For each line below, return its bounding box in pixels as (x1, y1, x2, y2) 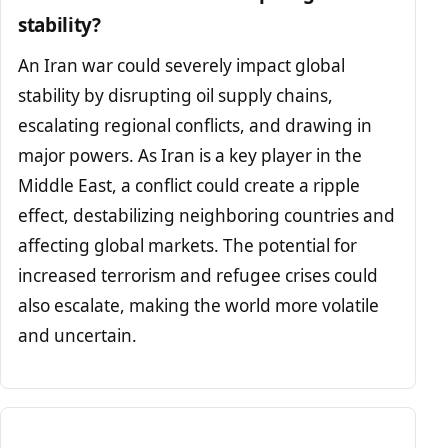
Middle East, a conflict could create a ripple (18, 174, 361, 198)
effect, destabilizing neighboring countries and (18, 204, 396, 228)
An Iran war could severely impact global (18, 54, 346, 78)
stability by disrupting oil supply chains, (18, 84, 334, 108)
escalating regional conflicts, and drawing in (18, 114, 373, 138)
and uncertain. (18, 324, 138, 348)
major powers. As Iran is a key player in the (18, 144, 363, 168)
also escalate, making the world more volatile (18, 294, 380, 318)
